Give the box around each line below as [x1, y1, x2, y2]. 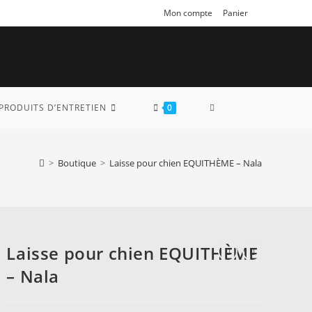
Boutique [58, 156, 96, 169]
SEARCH [209, 184, 251, 198]
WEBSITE [209, 142, 255, 156]
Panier [223, 7, 248, 19]
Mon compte [164, 7, 212, 19]
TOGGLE [209, 100, 251, 114]
